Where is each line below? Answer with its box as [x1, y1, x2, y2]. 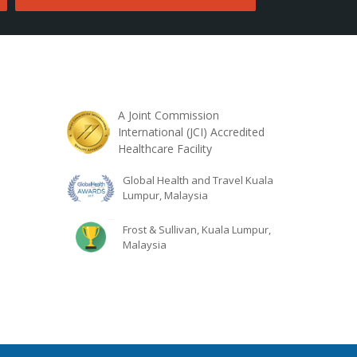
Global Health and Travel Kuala [122, 173, 273, 187]
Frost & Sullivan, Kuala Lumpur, [122, 222, 271, 237]
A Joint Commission [117, 108, 219, 123]
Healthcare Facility [117, 141, 212, 156]
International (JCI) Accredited [117, 124, 265, 139]
